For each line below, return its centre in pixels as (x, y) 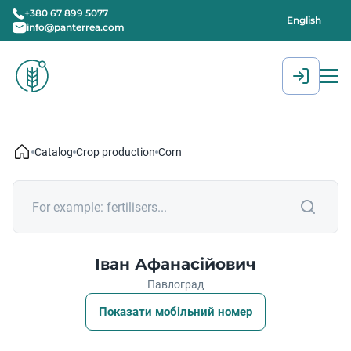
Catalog (54, 152)
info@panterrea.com (76, 27)
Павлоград (175, 284)
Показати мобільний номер (175, 312)
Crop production (116, 152)
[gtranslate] (248, 76)
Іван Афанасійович (175, 264)
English (304, 20)
